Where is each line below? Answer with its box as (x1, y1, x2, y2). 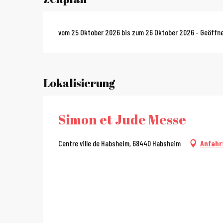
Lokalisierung (43, 76, 115, 91)
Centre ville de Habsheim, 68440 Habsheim (58, 138, 181, 148)
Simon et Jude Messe (58, 111, 186, 129)
